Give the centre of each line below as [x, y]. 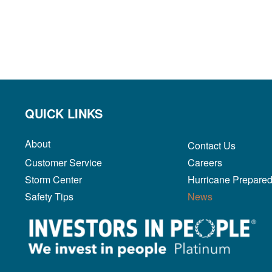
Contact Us [211, 145]
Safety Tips [49, 196]
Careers [205, 162]
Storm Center [53, 179]
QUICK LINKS [63, 113]
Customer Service [63, 162]
